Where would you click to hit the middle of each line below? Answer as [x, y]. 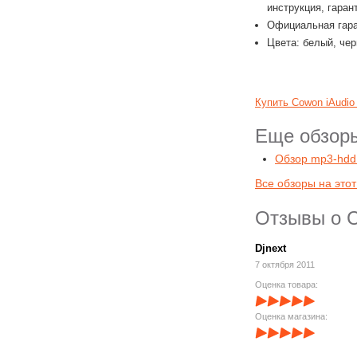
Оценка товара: [286, 284]
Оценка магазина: [291, 316]
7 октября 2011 [285, 265]
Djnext [271, 248]
